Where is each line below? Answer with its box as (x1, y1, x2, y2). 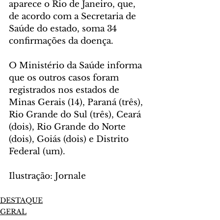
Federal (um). (9, 146, 65, 157)
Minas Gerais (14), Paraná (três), (9, 97, 145, 108)
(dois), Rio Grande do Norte (9, 122, 128, 133)
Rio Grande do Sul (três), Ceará (9, 110, 143, 120)
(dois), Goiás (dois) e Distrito (9, 134, 131, 145)
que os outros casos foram (9, 73, 121, 83)
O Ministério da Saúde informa (9, 60, 144, 71)
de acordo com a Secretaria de (9, 11, 138, 22)
